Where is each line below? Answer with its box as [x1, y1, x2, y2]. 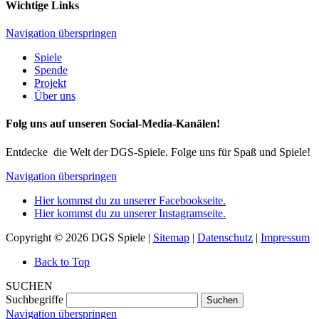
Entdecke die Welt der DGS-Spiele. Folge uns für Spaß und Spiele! [6, 145, 310, 158]
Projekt [34, 77, 66, 90]
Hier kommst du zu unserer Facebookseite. [34, 194, 226, 206]
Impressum [261, 231, 310, 244]
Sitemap [153, 231, 189, 244]
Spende [34, 64, 68, 77]
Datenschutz [197, 231, 253, 244]
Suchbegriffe [6, 293, 63, 305]
